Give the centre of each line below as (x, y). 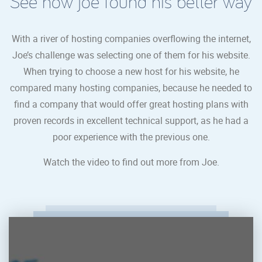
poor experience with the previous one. (131, 137)
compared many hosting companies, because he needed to (131, 87)
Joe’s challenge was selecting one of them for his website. (131, 55)
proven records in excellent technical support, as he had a (131, 120)
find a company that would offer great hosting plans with (131, 104)
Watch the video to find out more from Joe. (131, 162)
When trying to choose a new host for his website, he (131, 71)
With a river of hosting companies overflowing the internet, (131, 38)
